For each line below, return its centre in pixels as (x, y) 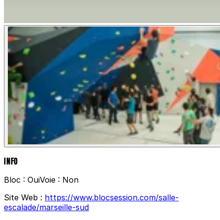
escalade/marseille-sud (46, 207)
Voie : (51, 180)
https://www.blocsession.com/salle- (112, 198)
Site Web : (24, 198)
